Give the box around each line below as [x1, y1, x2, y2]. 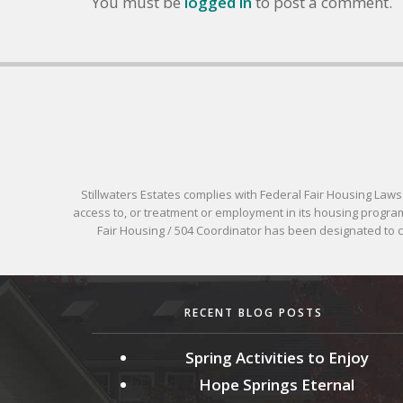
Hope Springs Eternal [199, 373, 354, 395]
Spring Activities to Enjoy [184, 346, 369, 368]
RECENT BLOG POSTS [184, 304, 323, 320]
